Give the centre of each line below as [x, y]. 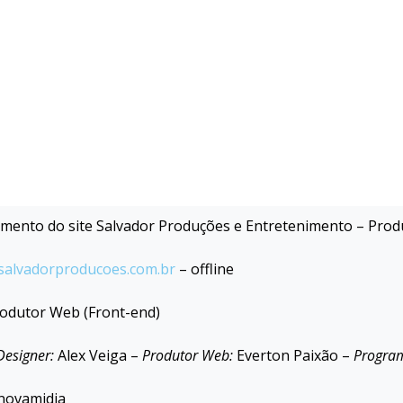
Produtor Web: [188, 355]
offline [212, 269]
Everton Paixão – [293, 355]
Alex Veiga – [98, 355]
